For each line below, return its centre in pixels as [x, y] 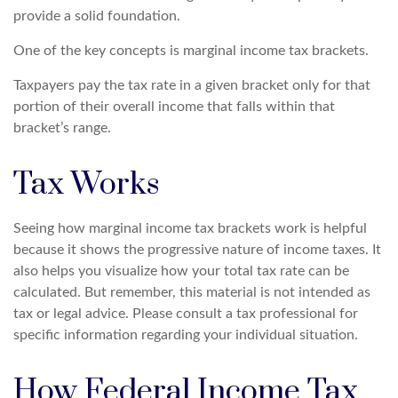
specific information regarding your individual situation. [186, 334]
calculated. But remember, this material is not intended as [192, 292]
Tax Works [87, 184]
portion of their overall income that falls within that [174, 106]
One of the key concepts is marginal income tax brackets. [191, 50]
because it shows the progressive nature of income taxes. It [197, 249]
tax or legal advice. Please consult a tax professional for [186, 313]
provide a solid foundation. [97, 16]
